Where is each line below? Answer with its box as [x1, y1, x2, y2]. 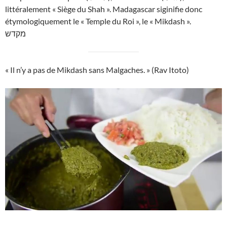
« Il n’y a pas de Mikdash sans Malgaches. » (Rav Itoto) [5, 65, 189, 75]
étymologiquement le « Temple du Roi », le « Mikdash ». [5, 16, 191, 26]
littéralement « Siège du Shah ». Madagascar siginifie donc [5, 4, 202, 14]
